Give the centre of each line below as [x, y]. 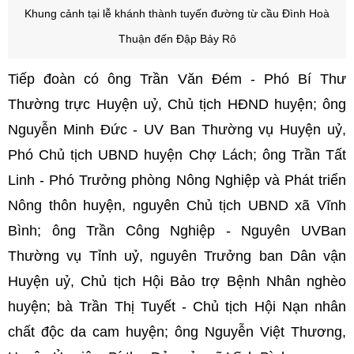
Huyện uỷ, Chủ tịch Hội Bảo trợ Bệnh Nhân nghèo [177, 281]
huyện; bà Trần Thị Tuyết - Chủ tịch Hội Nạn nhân [177, 306]
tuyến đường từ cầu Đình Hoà [255, 13]
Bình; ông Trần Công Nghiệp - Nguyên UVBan [177, 230]
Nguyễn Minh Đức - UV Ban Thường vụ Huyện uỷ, [177, 129]
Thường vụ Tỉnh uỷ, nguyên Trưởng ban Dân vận [177, 256]
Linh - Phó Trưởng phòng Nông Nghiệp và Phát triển [177, 180]
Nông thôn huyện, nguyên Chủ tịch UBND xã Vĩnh [177, 205]
